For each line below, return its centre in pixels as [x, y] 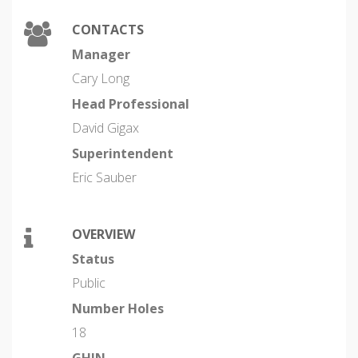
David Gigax [105, 128]
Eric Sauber [104, 177]
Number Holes [118, 308]
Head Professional [131, 104]
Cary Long [101, 78]
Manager [101, 54]
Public [89, 283]
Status [93, 259]
